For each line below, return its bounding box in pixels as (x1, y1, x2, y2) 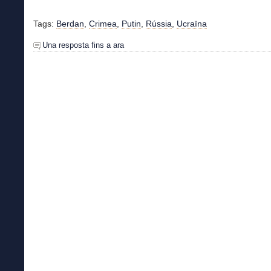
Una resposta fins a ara (42, 40, 124, 50)
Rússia (146, 18, 172, 28)
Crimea (89, 18, 117, 28)
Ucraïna (177, 18, 207, 28)
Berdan (56, 18, 84, 28)
